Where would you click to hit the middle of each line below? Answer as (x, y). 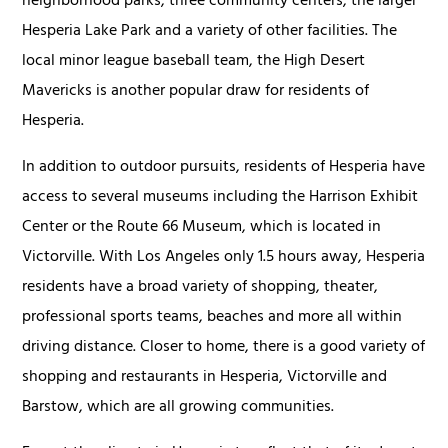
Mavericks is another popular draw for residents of (196, 91)
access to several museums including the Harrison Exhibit (220, 197)
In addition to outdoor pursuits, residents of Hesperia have (224, 167)
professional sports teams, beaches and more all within (212, 317)
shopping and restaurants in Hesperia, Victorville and (205, 377)
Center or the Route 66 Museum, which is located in (202, 227)
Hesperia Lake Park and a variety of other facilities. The (210, 31)
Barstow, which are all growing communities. (178, 407)
